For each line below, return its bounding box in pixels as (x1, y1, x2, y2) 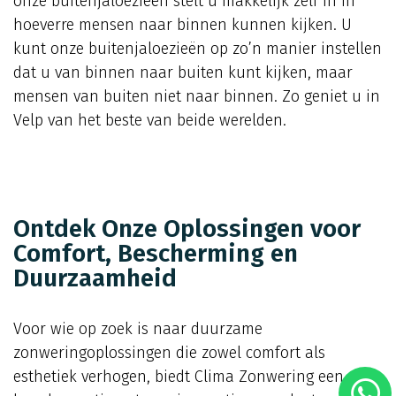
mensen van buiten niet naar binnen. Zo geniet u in (13, 87, 380, 107)
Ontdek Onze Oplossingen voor (13, 214, 361, 244)
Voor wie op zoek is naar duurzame (13, 319, 263, 339)
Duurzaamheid (13, 263, 177, 293)
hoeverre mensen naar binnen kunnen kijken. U (13, 15, 352, 35)
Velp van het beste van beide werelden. (13, 110, 286, 131)
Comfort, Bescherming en (13, 239, 298, 269)
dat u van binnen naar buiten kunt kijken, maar (13, 63, 353, 83)
